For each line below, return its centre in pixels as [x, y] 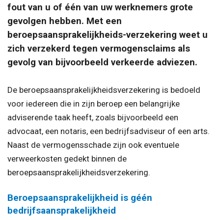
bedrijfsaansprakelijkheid [62, 211]
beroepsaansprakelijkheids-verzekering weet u [108, 35]
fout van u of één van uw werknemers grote [100, 7]
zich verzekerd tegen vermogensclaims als [99, 48]
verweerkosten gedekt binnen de [67, 158]
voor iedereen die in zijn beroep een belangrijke [94, 103]
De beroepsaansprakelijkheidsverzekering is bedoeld [104, 90]
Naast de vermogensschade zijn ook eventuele [93, 145]
